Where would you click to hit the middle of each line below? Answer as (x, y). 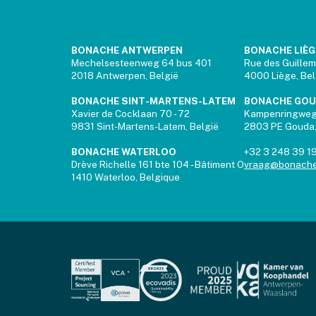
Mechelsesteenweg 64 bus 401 (141, 62)
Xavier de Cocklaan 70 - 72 (130, 113)
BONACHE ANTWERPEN (127, 50)
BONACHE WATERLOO (123, 151)
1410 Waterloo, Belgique (125, 177)
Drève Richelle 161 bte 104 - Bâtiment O (157, 164)
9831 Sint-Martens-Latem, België (145, 126)
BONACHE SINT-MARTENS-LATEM (153, 101)
